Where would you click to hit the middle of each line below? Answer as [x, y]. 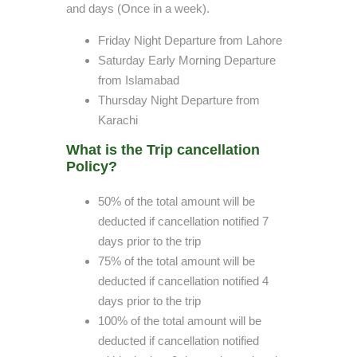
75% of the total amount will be [177, 261]
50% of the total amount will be [177, 201]
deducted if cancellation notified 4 [183, 281]
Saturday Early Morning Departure [187, 60]
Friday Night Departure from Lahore [190, 40]
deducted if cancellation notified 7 [183, 221]
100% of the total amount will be [180, 321]
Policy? [92, 167]
